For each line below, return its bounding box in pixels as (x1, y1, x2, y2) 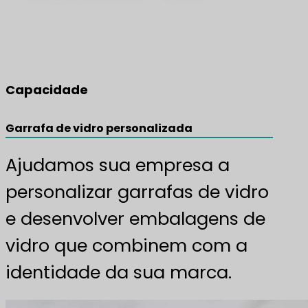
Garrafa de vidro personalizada (5, 120, 192, 137)
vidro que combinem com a (5, 233, 247, 258)
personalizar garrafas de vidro (5, 179, 269, 205)
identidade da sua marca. (5, 260, 232, 285)
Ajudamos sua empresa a (5, 153, 230, 178)
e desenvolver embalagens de (5, 206, 265, 232)
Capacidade (5, 81, 88, 99)
